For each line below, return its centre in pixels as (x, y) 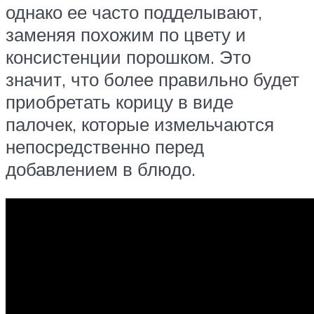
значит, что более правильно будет (152, 80)
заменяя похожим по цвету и (126, 35)
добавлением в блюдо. (101, 169)
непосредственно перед (105, 147)
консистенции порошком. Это (128, 57)
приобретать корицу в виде (120, 102)
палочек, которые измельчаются (140, 124)
